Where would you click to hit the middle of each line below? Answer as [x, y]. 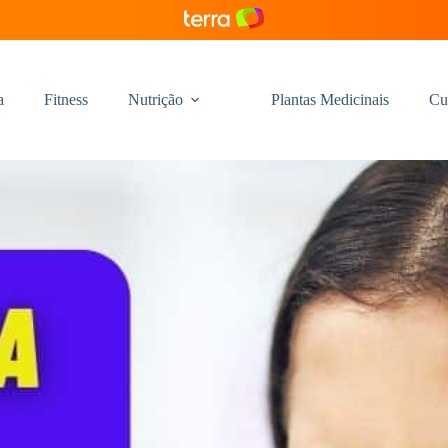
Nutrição [155, 99]
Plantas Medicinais [329, 99]
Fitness [65, 99]
